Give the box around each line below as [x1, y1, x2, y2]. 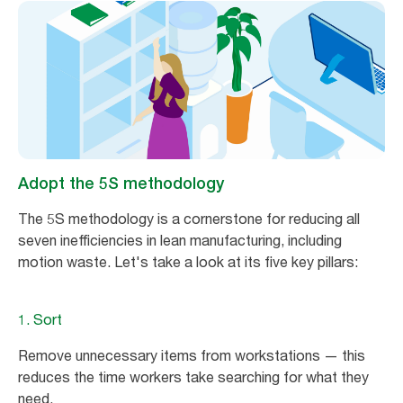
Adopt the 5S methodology [18, 173, 224, 193]
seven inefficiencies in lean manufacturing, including [18, 230, 342, 249]
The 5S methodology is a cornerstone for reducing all [18, 209, 360, 228]
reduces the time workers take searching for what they [18, 367, 369, 386]
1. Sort [18, 309, 62, 328]
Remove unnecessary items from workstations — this [18, 345, 365, 364]
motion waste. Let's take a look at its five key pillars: [18, 252, 358, 271]
